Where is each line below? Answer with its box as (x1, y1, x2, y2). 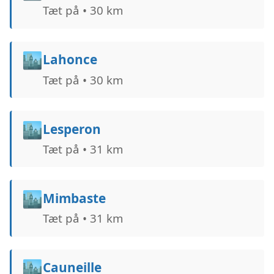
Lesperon (42, 120, 101, 138)
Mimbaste (42, 189, 106, 207)
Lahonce (42, 51, 97, 68)
